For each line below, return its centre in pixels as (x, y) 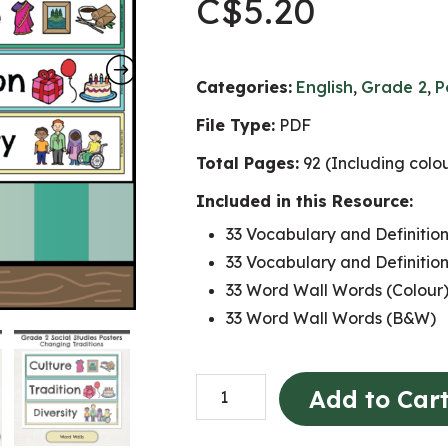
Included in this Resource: (304, 201)
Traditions (233, 415)
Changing (232, 387)
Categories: (244, 87)
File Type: (235, 125)
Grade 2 (394, 87)
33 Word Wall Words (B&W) (331, 318)
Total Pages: (247, 163)
